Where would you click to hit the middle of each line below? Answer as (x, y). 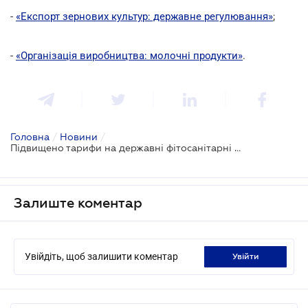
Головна (30, 136)
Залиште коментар (78, 202)
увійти (248, 256)
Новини (79, 136)
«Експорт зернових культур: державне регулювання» (144, 16)
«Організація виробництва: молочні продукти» (129, 55)
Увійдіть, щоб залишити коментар (101, 256)
